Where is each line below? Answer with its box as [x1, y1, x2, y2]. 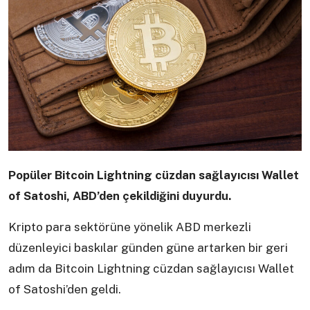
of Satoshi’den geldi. [8, 282, 121, 297]
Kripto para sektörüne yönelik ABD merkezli [8, 220, 251, 235]
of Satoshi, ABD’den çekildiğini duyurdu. [8, 189, 231, 203]
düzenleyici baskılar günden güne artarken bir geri [8, 241, 288, 255]
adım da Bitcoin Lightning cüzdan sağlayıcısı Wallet [8, 262, 294, 276]
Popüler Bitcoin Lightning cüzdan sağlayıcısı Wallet [8, 168, 299, 183]
